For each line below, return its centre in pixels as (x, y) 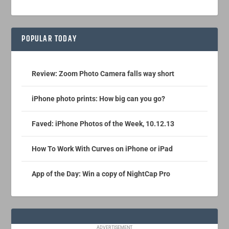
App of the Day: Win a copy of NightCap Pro (101, 174)
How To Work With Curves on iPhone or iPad (102, 149)
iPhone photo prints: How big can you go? (99, 99)
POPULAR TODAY (49, 39)
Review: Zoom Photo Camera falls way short (103, 74)
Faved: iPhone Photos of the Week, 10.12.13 (103, 124)
